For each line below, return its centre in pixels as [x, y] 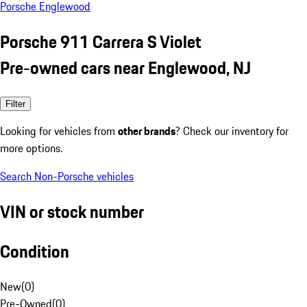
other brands [147, 131]
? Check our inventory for [232, 131]
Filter [15, 103]
